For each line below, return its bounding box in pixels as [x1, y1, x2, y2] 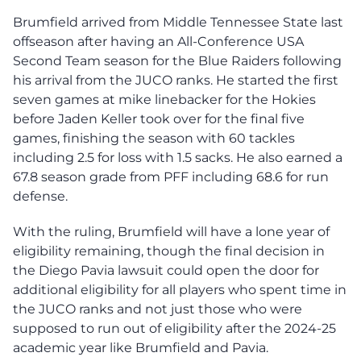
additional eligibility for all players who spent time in [13, 281, 346, 297]
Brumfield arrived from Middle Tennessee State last [13, 14, 343, 30]
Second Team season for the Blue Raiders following [13, 52, 342, 68]
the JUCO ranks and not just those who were [13, 301, 302, 317]
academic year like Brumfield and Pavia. [13, 339, 268, 355]
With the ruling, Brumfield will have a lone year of [13, 223, 330, 239]
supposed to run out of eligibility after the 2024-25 [13, 320, 336, 336]
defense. [13, 188, 68, 204]
